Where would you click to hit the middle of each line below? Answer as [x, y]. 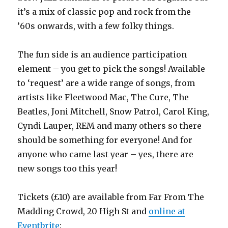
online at [167, 211]
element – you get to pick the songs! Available [111, 69]
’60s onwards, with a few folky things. [96, 26]
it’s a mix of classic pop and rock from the [104, 12]
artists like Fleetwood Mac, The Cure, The [103, 97]
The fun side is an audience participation [102, 55]
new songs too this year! [67, 169]
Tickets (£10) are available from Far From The [111, 197]
